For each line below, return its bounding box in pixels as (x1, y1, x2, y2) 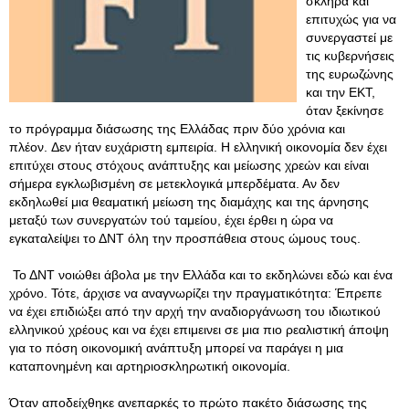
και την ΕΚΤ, (306, 85, 375, 100)
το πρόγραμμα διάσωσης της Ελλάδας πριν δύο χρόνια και (9, 121, 345, 136)
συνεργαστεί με (306, 30, 393, 45)
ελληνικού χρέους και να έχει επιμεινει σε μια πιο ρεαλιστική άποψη (9, 322, 389, 337)
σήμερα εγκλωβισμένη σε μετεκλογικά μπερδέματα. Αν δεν (9, 176, 340, 191)
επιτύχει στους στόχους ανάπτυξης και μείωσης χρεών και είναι (9, 158, 369, 173)
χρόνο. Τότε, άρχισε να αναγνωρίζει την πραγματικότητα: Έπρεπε (9, 286, 382, 300)
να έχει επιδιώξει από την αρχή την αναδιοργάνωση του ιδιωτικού (9, 304, 381, 319)
